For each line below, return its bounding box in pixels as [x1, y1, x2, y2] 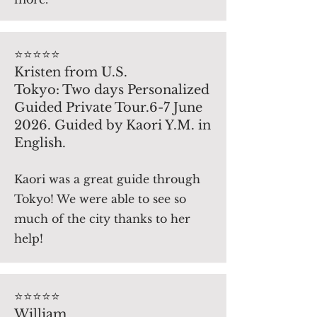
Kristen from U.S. [14, 64, 127, 80]
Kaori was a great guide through [14, 172, 200, 186]
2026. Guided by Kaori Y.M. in [14, 117, 211, 133]
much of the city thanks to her [14, 212, 190, 226]
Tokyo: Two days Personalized [14, 82, 209, 98]
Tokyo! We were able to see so [14, 192, 186, 206]
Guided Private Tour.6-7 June [14, 100, 202, 115]
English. [14, 135, 66, 151]
